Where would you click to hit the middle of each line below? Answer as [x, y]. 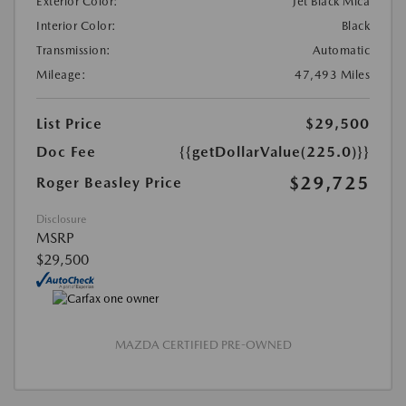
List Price [69, 123]
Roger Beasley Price [109, 182]
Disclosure [61, 219]
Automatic [341, 50]
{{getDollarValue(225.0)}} [275, 151]
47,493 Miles [332, 74]
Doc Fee [66, 151]
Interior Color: [77, 25]
